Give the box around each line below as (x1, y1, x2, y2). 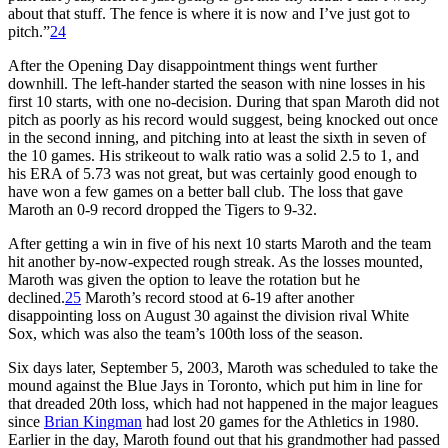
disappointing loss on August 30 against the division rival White (8, 306, 409, 324)
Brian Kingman (44, 412, 142, 430)
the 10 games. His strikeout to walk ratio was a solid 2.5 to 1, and (8, 146, 419, 164)
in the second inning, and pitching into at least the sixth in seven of (8, 128, 426, 146)
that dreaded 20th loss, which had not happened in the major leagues (8, 394, 438, 412)
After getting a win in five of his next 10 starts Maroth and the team (8, 234, 431, 252)
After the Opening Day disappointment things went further (8, 56, 377, 74)
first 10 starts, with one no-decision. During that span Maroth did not (8, 92, 439, 110)
